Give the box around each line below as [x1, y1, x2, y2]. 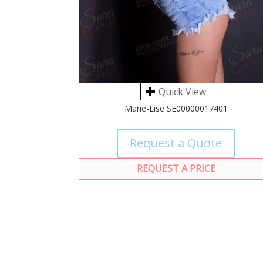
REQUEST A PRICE [136, 162, 215, 176]
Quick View [159, 85, 207, 99]
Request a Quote [130, 135, 222, 151]
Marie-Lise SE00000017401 [124, 103, 228, 114]
